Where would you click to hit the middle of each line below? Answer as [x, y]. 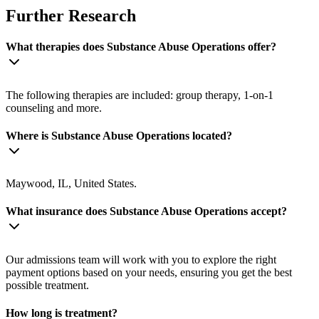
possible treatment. [47, 285]
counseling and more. [54, 108]
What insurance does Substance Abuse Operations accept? [146, 211]
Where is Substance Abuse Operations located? [119, 135]
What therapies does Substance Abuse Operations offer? [141, 47]
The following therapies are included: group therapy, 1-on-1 [140, 95]
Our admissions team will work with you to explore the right [141, 259]
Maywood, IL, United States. [71, 184]
